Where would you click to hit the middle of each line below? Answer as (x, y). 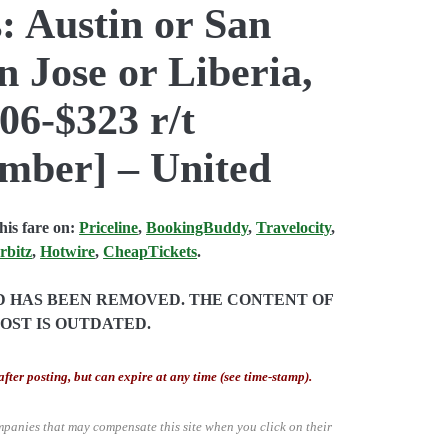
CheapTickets (150, 251)
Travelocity (294, 227)
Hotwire (68, 251)
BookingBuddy (197, 227)
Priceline (109, 227)
